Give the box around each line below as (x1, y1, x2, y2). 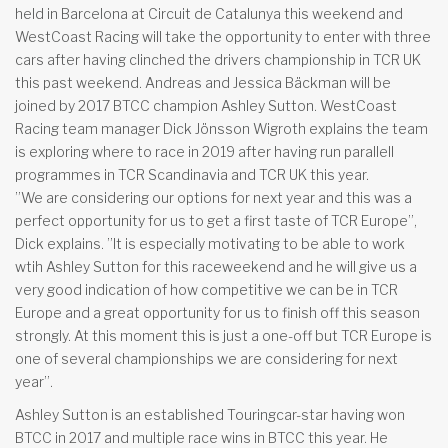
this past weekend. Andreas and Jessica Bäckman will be (15, 74, 391, 92)
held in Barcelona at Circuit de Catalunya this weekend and (15, 5, 403, 23)
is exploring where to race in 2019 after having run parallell (15, 143, 394, 161)
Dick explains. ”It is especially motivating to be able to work (15, 235, 405, 253)
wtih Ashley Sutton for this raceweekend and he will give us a (15, 258, 417, 276)
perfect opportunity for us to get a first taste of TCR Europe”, (15, 212, 417, 230)
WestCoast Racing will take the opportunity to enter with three (15, 28, 431, 46)
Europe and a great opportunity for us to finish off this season (15, 304, 420, 322)
